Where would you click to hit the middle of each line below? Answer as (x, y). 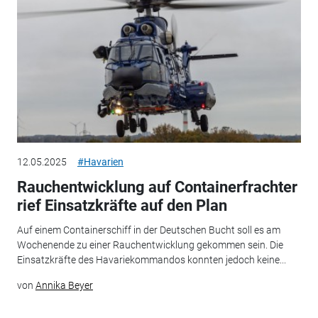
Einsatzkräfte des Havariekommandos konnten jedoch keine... (151, 259)
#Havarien (100, 162)
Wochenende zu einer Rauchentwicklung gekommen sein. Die (150, 245)
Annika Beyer (64, 285)
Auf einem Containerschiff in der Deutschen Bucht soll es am (148, 230)
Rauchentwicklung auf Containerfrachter (157, 187)
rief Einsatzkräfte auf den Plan (122, 206)
